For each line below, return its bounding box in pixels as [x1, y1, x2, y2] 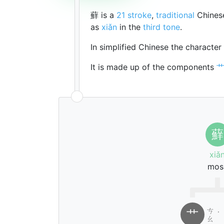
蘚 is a [90, 10, 116, 20]
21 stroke [116, 10, 151, 20]
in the [117, 22, 143, 32]
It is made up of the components [90, 62, 216, 72]
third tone [143, 22, 180, 32]
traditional [156, 10, 194, 20]
